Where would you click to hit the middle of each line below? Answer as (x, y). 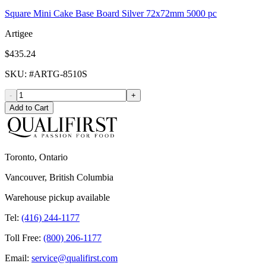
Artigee (19, 34)
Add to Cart (29, 108)
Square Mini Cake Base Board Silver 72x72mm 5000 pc (111, 14)
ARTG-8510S (61, 74)
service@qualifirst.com (75, 258)
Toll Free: (23, 238)
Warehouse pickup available (57, 198)
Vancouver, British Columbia (59, 178)
